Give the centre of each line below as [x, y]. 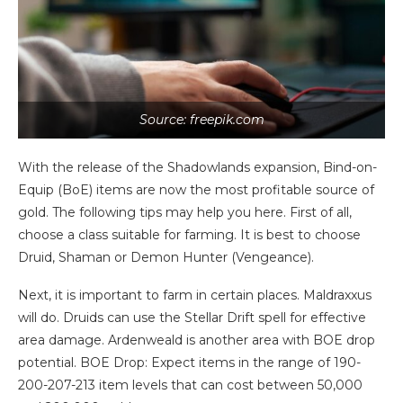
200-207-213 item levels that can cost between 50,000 [190, 385]
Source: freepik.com [201, 119]
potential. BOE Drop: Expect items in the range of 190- [189, 362]
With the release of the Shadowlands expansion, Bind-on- [197, 167]
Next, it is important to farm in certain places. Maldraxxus [195, 295]
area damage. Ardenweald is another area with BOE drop [197, 340]
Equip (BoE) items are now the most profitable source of [196, 189]
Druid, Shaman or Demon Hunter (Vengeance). [166, 257]
